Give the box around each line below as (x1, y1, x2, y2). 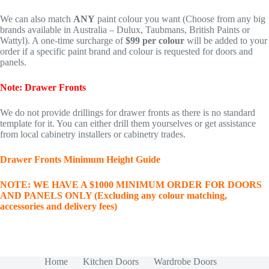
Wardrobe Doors (153, 256, 217, 267)
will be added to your (184, 35, 267, 46)
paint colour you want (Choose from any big (95, 13, 265, 24)
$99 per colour (125, 35, 184, 46)
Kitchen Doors (82, 256, 139, 267)
